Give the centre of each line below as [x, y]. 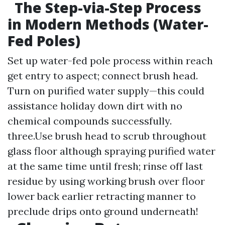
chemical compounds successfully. [90, 121]
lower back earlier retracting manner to [102, 196]
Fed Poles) [44, 41]
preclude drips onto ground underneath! [103, 211]
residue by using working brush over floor [106, 181]
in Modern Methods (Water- [108, 24]
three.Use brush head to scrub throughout [107, 136]
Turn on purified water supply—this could [106, 91]
